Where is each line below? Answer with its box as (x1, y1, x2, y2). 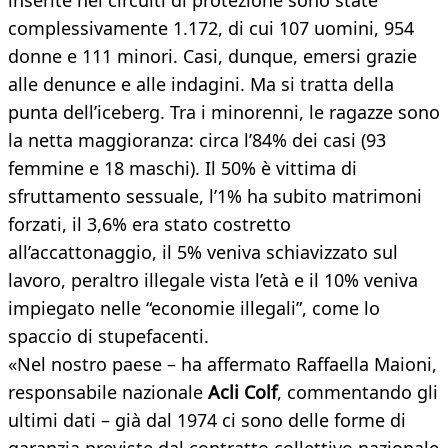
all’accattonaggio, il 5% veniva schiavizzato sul (8, 240, 398, 265)
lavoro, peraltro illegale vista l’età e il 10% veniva (8, 268, 418, 293)
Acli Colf (208, 380, 277, 405)
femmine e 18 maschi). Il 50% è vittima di (8, 156, 357, 181)
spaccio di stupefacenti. (8, 324, 209, 349)
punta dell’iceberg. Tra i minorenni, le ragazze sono (8, 100, 440, 125)
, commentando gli (277, 380, 438, 405)
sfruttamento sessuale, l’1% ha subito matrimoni (8, 184, 422, 209)
